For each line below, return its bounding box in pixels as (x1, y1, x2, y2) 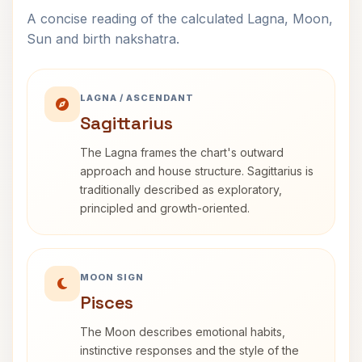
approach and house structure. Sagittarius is (80, 164, 314, 178)
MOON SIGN (80, 271, 144, 283)
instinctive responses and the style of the (80, 343, 299, 357)
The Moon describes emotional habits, (80, 325, 285, 339)
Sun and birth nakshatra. (27, 31, 179, 47)
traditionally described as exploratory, (80, 183, 282, 196)
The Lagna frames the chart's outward (80, 145, 284, 159)
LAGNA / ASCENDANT (80, 92, 194, 103)
